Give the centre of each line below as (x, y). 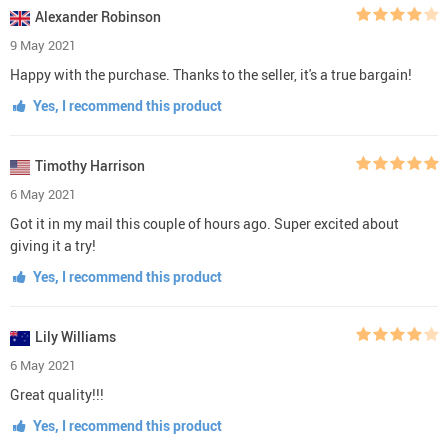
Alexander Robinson (98, 16)
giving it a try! (53, 245)
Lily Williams (75, 336)
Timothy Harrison (90, 165)
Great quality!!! (57, 394)
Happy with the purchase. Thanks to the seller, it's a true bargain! (211, 74)
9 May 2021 (43, 44)
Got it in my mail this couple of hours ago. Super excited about (204, 223)
